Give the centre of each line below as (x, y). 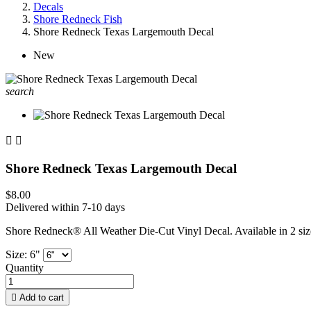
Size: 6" (24, 255)
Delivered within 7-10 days (65, 208)
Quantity (25, 268)
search (20, 91)
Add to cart (42, 298)
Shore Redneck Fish (78, 19)
